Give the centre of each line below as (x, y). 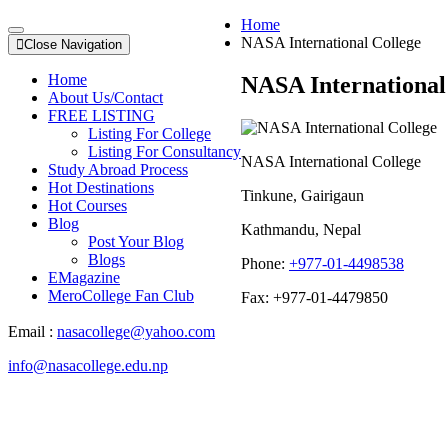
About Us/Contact (105, 97)
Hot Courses (87, 205)
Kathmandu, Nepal (301, 229)
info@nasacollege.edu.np (88, 365)
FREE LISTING (101, 115)
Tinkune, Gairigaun (302, 195)
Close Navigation (73, 44)
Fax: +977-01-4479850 (314, 297)
